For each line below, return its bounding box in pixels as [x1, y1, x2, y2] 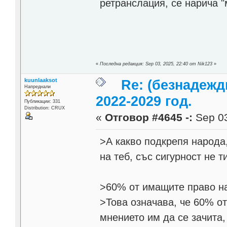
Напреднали [24, 84, 51, 89]
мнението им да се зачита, [100, 211, 226, 223]
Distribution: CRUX [24, 105, 65, 110]
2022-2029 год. [96, 93, 193, 109]
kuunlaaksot [24, 77, 57, 83]
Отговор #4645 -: [105, 111, 193, 124]
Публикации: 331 [24, 98, 60, 104]
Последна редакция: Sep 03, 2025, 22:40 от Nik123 [100, 61, 213, 66]
